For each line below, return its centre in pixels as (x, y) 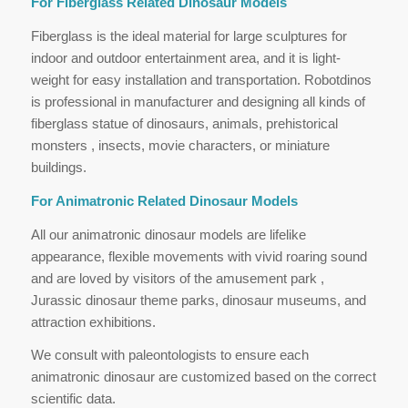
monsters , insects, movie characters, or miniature (180, 145)
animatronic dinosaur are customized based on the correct (203, 377)
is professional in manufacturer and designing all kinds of (198, 102)
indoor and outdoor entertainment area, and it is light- (185, 58)
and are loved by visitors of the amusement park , (177, 278)
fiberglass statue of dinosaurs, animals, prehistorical (184, 123)
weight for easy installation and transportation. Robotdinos (201, 80)
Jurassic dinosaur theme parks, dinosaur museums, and (198, 300)
